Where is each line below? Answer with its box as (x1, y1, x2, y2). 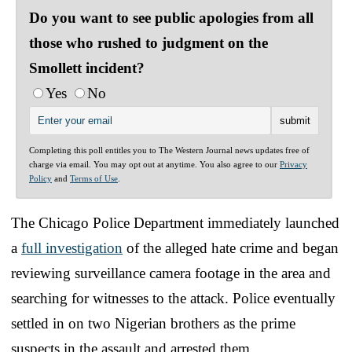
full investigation (21, 239, 123, 256)
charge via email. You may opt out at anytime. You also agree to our (29, 159, 280, 169)
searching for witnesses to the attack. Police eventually (11, 289, 335, 306)
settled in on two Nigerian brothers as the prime (11, 314, 295, 332)
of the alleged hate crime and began (123, 239, 339, 256)
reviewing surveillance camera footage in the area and (11, 264, 331, 281)
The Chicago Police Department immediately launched (11, 214, 339, 231)
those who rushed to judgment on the (29, 34, 268, 51)
